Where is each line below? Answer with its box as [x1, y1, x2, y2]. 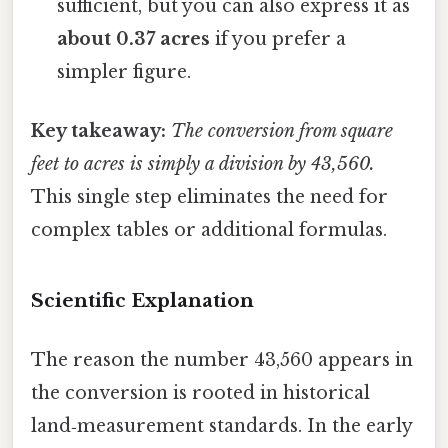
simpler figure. [57, 60, 192, 83]
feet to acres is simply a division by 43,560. [31, 153, 375, 176]
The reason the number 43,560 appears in [31, 349, 413, 372]
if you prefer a [210, 27, 347, 50]
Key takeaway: [31, 120, 166, 143]
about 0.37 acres [57, 27, 211, 50]
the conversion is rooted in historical [31, 382, 370, 405]
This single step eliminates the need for [31, 186, 388, 209]
